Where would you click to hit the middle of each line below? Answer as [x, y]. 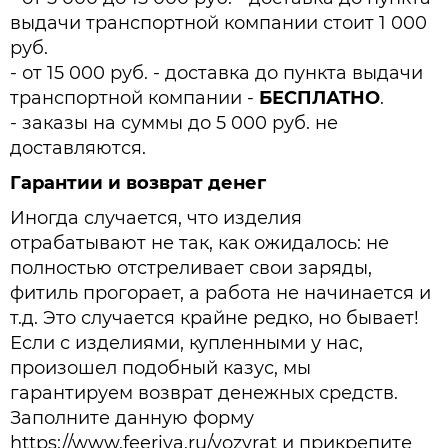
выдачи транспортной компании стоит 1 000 [218, 23]
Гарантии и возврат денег [138, 183]
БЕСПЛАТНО [319, 98]
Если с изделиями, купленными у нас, [186, 343]
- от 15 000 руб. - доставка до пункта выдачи [216, 73]
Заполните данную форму [132, 418]
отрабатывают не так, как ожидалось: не [199, 243]
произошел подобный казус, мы [160, 368]
